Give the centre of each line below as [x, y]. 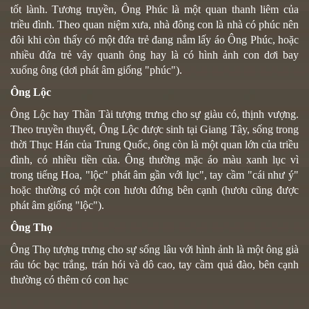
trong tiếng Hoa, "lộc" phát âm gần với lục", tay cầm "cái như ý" [154, 175]
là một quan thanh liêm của [236, 10]
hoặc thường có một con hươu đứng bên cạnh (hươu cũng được [154, 190]
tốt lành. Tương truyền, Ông [78, 10]
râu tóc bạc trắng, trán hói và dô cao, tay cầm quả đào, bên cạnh [154, 265]
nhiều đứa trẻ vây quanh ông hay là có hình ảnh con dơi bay [154, 55]
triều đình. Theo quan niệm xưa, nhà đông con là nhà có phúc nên [154, 25]
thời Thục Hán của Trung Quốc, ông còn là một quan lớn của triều [154, 145]
